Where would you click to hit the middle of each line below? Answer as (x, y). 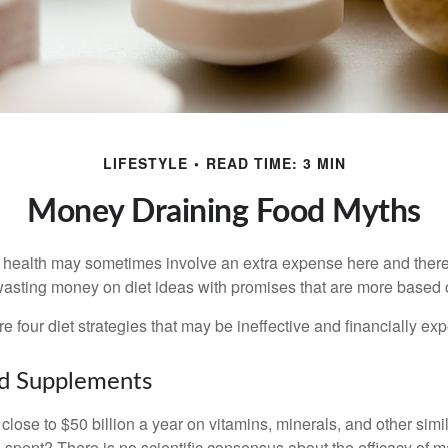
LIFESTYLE (145, 163)
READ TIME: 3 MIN (275, 163)
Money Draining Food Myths (224, 212)
